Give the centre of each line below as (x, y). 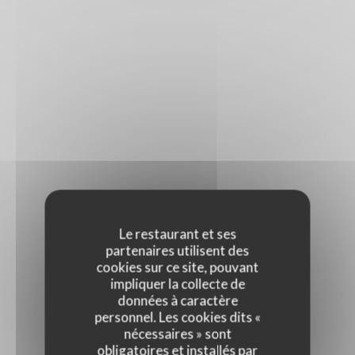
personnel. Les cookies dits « (177, 317)
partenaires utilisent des (177, 250)
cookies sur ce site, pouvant (177, 267)
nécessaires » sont (177, 334)
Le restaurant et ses (177, 234)
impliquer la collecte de (177, 284)
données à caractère (177, 300)
